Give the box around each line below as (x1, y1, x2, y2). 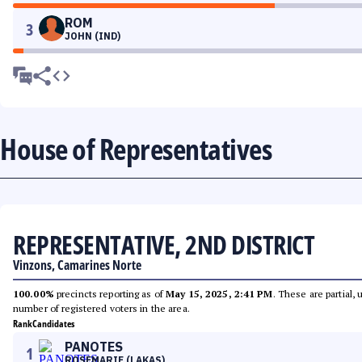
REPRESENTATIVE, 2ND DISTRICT (13, 227, 314, 262)
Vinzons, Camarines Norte (13, 256, 141, 274)
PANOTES (65, 339, 123, 355)
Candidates (32, 317, 74, 330)
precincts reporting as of (53, 288, 166, 300)
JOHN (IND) (65, 30, 120, 42)
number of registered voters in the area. (13, 302, 190, 314)
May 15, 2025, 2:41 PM (166, 288, 273, 300)
